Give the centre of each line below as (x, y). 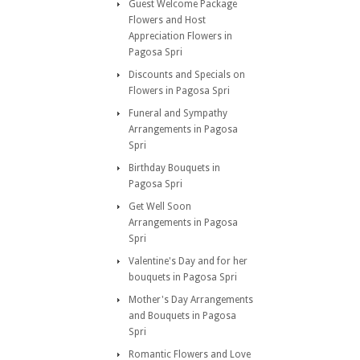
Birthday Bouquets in (174, 168)
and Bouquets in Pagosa (182, 316)
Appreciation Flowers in (180, 36)
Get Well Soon (160, 207)
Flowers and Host (167, 20)
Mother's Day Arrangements (191, 300)
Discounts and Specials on (187, 75)
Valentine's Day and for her (188, 261)
